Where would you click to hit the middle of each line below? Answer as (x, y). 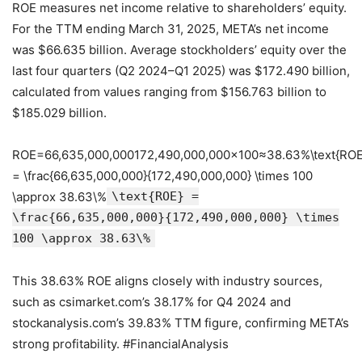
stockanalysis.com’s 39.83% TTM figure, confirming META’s (181, 323)
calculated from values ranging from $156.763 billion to (169, 92)
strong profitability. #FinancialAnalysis (120, 344)
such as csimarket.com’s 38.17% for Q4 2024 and (152, 302)
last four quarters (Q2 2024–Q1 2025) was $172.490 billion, (181, 71)
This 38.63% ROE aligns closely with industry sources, (167, 281)
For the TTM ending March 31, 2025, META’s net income (170, 29)
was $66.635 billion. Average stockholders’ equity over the (179, 50)
